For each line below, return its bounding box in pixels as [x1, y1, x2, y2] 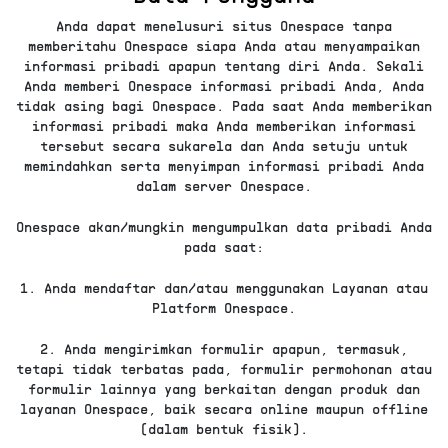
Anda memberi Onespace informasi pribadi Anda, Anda [24, 76, 424, 94]
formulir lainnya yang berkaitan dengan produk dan [28, 379, 420, 397]
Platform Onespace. [152, 298, 296, 316]
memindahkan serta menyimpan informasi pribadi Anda [24, 156, 424, 174]
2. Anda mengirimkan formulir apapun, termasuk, [40, 339, 408, 357]
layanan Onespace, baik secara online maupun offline [20, 399, 428, 417]
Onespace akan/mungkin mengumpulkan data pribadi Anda [16, 217, 432, 235]
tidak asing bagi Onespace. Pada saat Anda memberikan [16, 96, 432, 114]
